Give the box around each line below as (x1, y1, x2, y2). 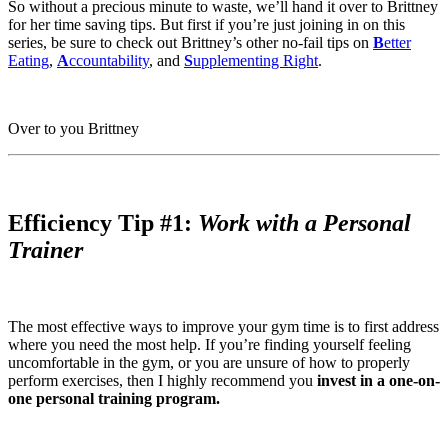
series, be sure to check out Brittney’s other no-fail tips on (8, 33, 373, 51)
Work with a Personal (198, 209, 411, 236)
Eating (8, 51, 49, 69)
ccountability (69, 51, 149, 69)
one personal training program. (8, 389, 220, 407)
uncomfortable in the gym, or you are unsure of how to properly (8, 353, 410, 371)
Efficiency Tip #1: (8, 209, 198, 236)
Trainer (8, 236, 83, 263)
